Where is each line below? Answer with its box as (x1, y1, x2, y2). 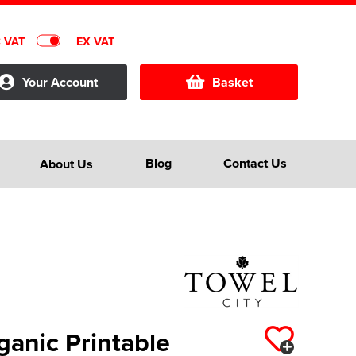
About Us (40, 154, 94, 173)
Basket (211, 73, 253, 91)
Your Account (22, 73, 98, 91)
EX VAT (76, 32, 114, 49)
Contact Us (222, 154, 287, 172)
